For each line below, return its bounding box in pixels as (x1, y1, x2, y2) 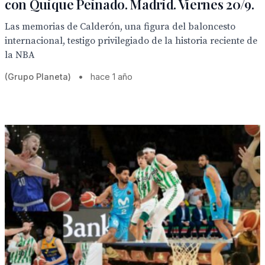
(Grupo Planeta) (5, 72, 71, 82)
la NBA (5, 49, 35, 61)
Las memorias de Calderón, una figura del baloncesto (5, 21, 235, 33)
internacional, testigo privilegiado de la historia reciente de (5, 35, 257, 47)
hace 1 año (91, 72, 132, 82)
